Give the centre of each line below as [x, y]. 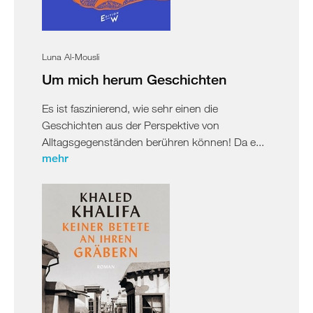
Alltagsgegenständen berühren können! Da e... [153, 141]
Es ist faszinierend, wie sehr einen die [130, 108]
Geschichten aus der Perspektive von [131, 125]
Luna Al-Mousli [71, 56]
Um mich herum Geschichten [134, 79]
